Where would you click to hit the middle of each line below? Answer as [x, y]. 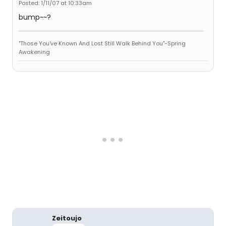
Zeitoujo [67, 218]
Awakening [34, 52]
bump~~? [35, 17]
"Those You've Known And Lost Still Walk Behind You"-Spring [102, 43]
